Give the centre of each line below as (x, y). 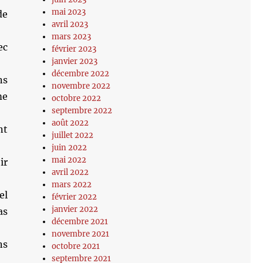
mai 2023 (69, 12)
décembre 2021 (80, 222)
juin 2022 (70, 148)
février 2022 (75, 197)
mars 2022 (72, 185)
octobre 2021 (76, 246)
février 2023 (74, 49)
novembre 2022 (81, 86)
